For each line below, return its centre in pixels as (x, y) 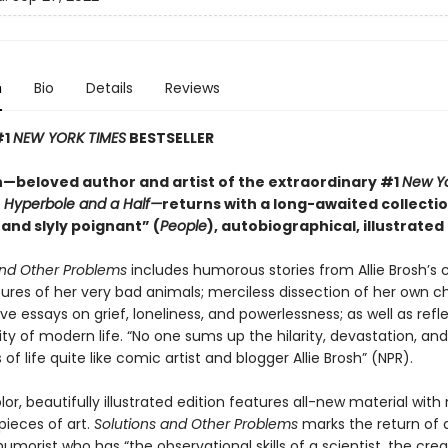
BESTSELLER (169, 138)
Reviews (192, 88)
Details (109, 88)
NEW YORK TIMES (69, 138)
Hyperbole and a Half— (82, 204)
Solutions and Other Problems (197, 424)
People (183, 226)
